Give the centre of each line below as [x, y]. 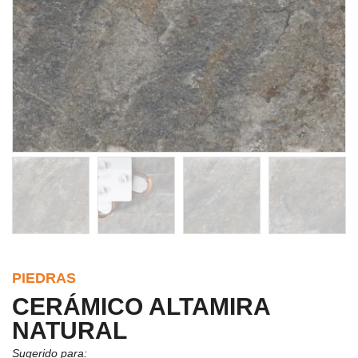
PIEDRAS [44, 278]
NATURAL [70, 330]
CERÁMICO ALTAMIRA [141, 306]
